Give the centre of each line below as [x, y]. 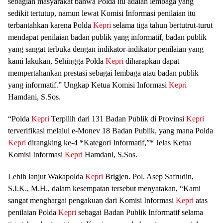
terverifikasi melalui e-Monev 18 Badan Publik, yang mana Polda [111, 130]
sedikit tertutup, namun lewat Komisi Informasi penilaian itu [102, 13]
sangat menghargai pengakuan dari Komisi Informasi [92, 200]
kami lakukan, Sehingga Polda [57, 61]
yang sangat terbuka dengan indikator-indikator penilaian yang [106, 49]
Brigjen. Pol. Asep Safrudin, [148, 176]
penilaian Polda [33, 212]
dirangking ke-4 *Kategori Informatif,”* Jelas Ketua [109, 142]
